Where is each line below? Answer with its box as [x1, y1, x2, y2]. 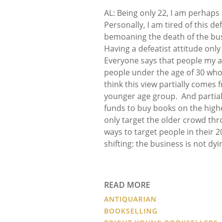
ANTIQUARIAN [104, 194, 157, 204]
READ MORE [104, 179, 151, 190]
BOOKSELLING [104, 206, 158, 216]
